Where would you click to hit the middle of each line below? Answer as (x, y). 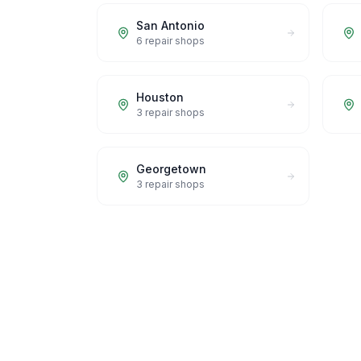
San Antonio (170, 25)
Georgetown (171, 169)
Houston (160, 97)
